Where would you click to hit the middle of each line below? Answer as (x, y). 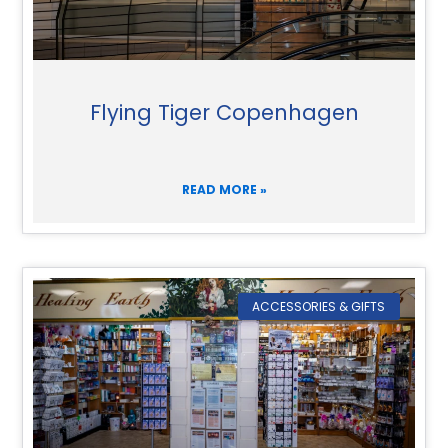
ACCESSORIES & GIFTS (319, 306)
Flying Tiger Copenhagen (224, 113)
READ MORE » (224, 190)
